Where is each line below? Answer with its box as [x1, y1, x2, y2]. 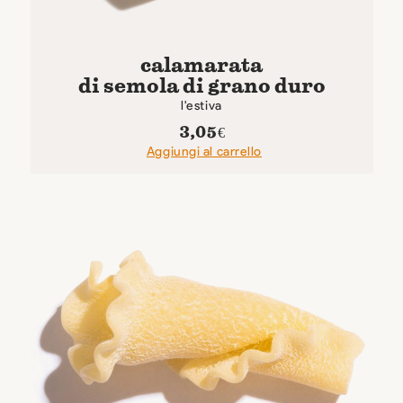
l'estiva [181, 98, 222, 114]
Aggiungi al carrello [146, 143, 262, 159]
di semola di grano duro [77, 72, 326, 98]
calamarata [140, 51, 263, 77]
